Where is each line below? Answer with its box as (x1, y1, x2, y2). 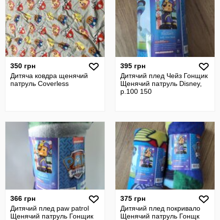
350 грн (10, 62, 35, 70)
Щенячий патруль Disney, (120, 80, 202, 87)
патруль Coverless (10, 80, 69, 87)
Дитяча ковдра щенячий (10, 72, 88, 80)
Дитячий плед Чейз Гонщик (120, 72, 208, 80)
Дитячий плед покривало (120, 204, 200, 212)
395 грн (120, 62, 145, 70)
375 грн (120, 194, 145, 202)
